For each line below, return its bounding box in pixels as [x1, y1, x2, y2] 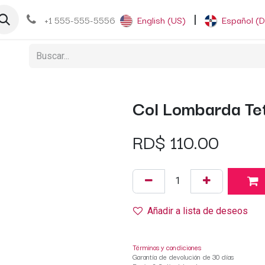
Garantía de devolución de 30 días [132, 250, 234, 262]
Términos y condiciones [132, 241, 201, 253]
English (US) [137, 12, 186, 27]
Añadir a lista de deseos [147, 205, 248, 217]
